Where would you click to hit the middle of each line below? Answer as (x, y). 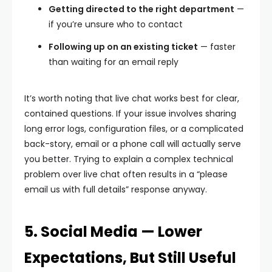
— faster (217, 47)
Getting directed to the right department (141, 9)
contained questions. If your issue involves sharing (130, 114)
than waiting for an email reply (114, 62)
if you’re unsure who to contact (116, 24)
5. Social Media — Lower (113, 232)
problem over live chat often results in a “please (126, 174)
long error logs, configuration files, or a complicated (134, 129)
